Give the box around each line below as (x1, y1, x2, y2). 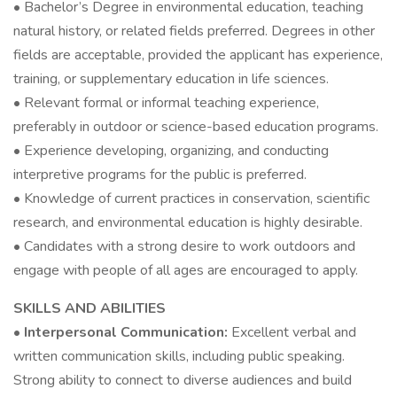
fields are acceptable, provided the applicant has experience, (13, 45, 383, 65)
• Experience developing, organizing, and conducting (13, 141, 329, 160)
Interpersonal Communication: (24, 323, 231, 342)
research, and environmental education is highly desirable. (13, 213, 362, 232)
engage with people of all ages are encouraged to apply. (13, 261, 358, 280)
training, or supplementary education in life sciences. (13, 69, 329, 89)
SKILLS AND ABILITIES (13, 299, 166, 318)
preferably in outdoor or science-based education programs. (13, 117, 378, 136)
